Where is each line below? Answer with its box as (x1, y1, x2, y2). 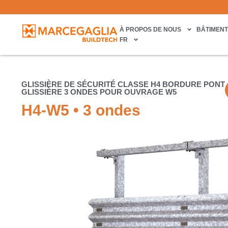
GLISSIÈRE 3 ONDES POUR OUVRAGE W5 (21, 88, 177, 96)
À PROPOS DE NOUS (120, 26, 182, 33)
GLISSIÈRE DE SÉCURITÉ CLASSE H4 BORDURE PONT (21, 80, 225, 89)
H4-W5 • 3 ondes (21, 102, 140, 119)
